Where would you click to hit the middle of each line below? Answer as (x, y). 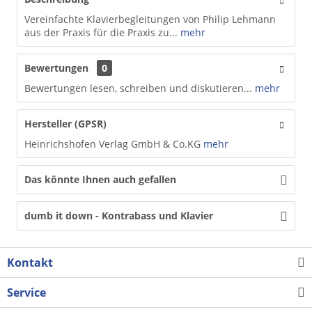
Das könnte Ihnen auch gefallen (100, 179)
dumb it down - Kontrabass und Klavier (119, 215)
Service (26, 292)
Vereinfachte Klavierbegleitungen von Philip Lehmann (150, 19)
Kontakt (30, 262)
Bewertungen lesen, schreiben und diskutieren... (138, 88)
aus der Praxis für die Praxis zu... (101, 32)
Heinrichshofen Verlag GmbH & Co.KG (112, 143)
